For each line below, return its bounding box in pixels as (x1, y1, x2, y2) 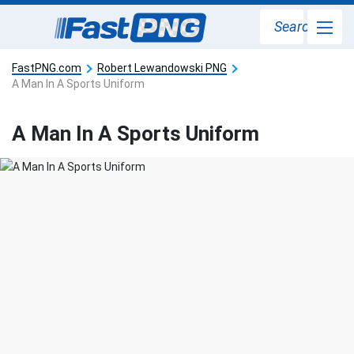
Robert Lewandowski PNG (97, 62, 227, 74)
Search (274, 18, 317, 35)
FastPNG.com (12, 62, 81, 74)
